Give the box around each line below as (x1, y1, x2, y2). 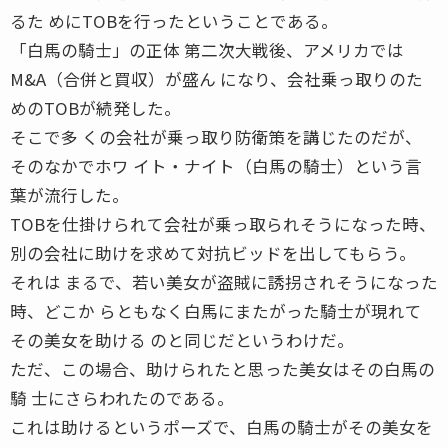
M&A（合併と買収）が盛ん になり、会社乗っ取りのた (10, 66, 423, 91)
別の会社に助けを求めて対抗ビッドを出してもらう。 (10, 240, 416, 265)
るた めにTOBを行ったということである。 (10, 8, 338, 33)
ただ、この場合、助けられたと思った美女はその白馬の (10, 356, 435, 381)
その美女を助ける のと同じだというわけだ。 (10, 327, 354, 352)
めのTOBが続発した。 (10, 95, 181, 120)
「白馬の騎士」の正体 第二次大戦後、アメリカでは (10, 37, 404, 62)
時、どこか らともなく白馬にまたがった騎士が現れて (10, 298, 422, 323)
